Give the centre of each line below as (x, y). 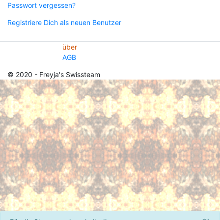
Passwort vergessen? (41, 5)
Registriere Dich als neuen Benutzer (64, 22)
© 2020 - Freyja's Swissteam (54, 74)
